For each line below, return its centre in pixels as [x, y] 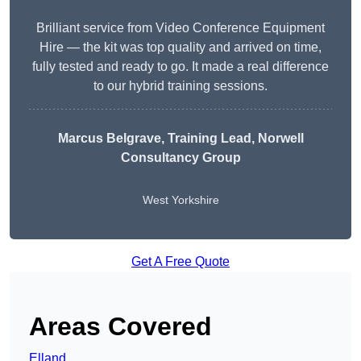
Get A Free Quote [180, 262]
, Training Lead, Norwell [232, 139]
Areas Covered [120, 327]
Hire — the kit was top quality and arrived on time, [180, 48]
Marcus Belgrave [109, 139]
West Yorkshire [180, 200]
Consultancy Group [180, 158]
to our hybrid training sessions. [180, 86]
